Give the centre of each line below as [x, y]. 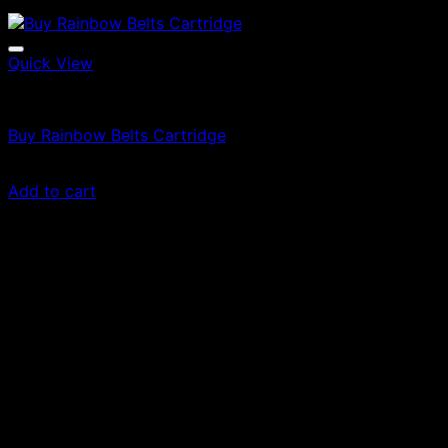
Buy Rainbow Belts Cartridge [117, 134]
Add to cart [52, 190]
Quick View [50, 62]
